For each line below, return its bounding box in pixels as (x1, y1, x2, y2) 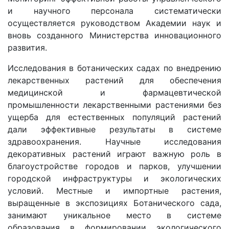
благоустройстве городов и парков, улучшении (8, 161, 221, 172)
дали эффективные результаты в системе (8, 124, 221, 135)
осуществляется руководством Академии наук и (8, 18, 221, 29)
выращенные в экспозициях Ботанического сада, (8, 198, 221, 209)
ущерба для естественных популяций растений (8, 112, 221, 123)
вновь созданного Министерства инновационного (8, 30, 221, 41)
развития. (8, 42, 47, 53)
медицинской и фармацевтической (8, 87, 221, 98)
